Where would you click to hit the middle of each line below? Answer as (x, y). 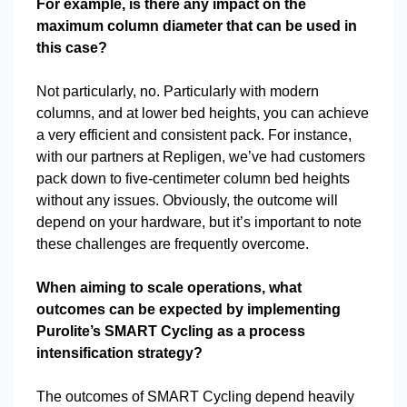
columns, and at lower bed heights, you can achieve (203, 113)
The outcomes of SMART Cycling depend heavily (195, 397)
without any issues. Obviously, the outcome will (187, 200)
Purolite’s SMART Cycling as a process (171, 331)
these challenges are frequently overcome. (174, 244)
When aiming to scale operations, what (169, 288)
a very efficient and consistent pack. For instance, (194, 135)
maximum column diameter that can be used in (197, 26)
